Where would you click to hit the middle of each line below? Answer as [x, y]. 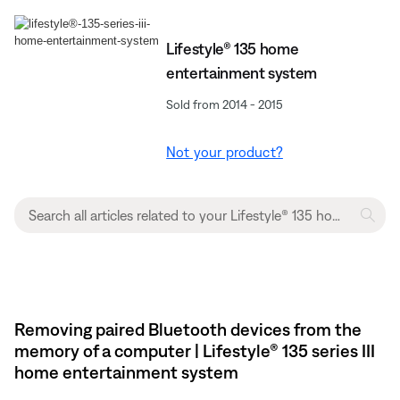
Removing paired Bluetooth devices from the [188, 329]
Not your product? [225, 151]
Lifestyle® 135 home [233, 48]
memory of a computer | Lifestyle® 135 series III [195, 350]
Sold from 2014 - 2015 [225, 104]
